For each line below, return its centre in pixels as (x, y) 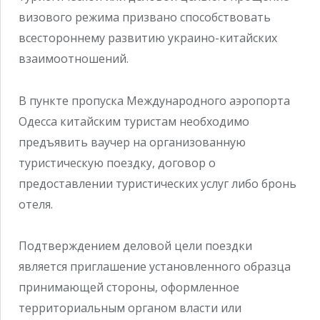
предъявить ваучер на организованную (132, 142)
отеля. (36, 204)
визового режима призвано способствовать (145, 17)
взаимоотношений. (74, 58)
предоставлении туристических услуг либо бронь (157, 183)
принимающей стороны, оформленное (129, 287)
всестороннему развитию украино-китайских (148, 37)
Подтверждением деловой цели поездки (135, 246)
